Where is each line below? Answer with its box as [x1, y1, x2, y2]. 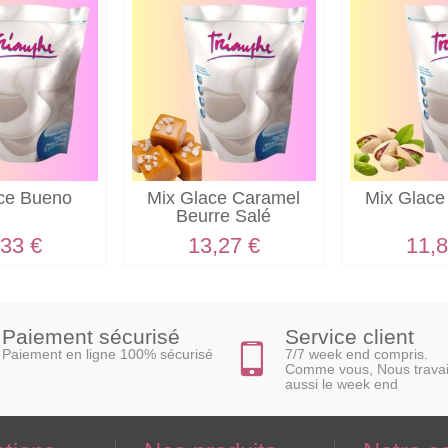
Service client [285, 324, 414, 348]
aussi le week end [285, 375, 398, 392]
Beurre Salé [176, 206, 272, 227]
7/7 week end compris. [285, 345, 428, 362]
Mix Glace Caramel [147, 188, 301, 209]
